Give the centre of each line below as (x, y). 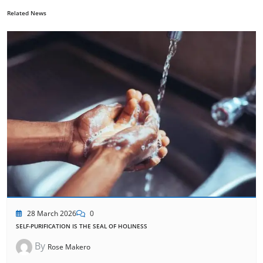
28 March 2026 (52, 214)
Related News (27, 13)
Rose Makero (69, 247)
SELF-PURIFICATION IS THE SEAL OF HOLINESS (82, 226)
